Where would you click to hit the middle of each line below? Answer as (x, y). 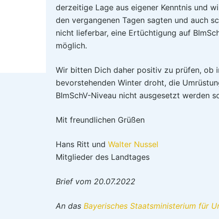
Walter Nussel (133, 144)
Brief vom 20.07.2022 (96, 181)
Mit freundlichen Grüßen (100, 120)
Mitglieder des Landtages (103, 157)
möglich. (71, 45)
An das (70, 206)
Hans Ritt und (82, 144)
